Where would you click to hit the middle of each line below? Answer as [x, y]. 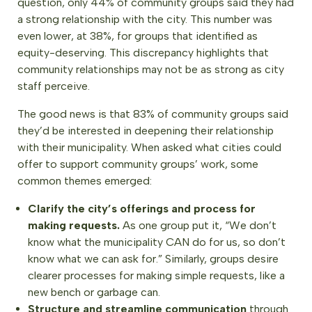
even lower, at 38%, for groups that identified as [138, 36]
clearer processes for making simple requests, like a [156, 275]
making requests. [74, 225]
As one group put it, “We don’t [198, 225]
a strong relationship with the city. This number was [145, 19]
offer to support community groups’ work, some [138, 164]
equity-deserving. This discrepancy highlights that [143, 52]
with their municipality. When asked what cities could [149, 147]
